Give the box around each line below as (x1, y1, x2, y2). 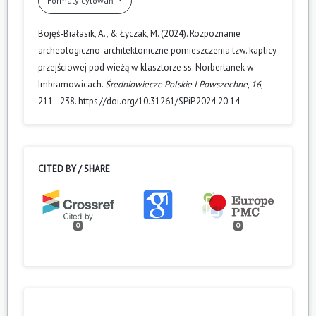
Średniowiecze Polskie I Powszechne (105, 78, 248, 90)
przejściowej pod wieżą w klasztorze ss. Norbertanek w (38, 61, 254, 73)
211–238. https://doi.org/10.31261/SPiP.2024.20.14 (38, 95, 240, 107)
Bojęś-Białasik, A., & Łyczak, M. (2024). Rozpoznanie (38, 27, 241, 39)
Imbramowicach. (38, 78, 105, 90)
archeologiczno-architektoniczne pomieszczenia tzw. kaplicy (38, 44, 276, 56)
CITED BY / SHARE (38, 162, 110, 175)
